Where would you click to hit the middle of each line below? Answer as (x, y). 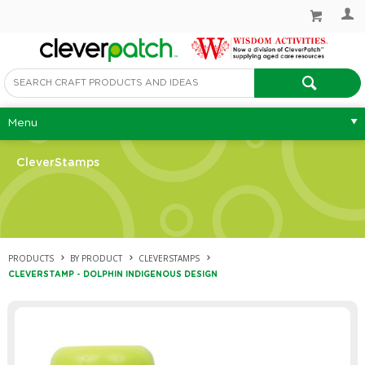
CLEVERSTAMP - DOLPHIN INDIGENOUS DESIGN (113, 274)
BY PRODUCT (96, 258)
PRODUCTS (31, 258)
